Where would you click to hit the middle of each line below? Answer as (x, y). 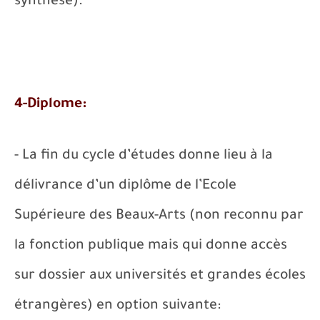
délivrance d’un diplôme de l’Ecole (125, 186)
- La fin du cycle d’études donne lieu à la (144, 156)
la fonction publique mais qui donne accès (151, 246)
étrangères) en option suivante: (117, 306)
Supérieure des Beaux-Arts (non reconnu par (159, 216)
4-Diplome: (50, 105)
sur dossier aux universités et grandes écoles (160, 276)
